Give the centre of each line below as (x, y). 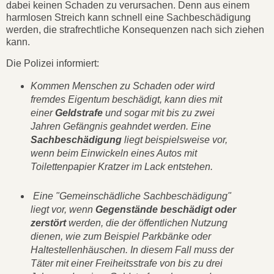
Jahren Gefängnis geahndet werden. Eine (120, 127)
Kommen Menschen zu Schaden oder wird (122, 86)
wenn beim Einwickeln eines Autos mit (113, 154)
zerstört (48, 223)
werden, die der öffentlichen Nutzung (146, 223)
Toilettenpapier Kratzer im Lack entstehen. (123, 167)
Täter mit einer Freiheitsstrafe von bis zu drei (126, 264)
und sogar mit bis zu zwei (158, 113)
